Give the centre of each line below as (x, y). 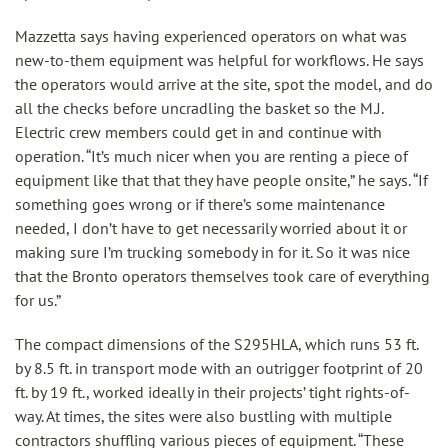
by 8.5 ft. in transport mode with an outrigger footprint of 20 (219, 368)
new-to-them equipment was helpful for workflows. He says (219, 60)
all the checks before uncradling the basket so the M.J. (199, 108)
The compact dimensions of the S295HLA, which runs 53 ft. (216, 344)
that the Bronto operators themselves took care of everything (222, 276)
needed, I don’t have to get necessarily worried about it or (211, 228)
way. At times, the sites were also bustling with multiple (203, 416)
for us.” (38, 300)
